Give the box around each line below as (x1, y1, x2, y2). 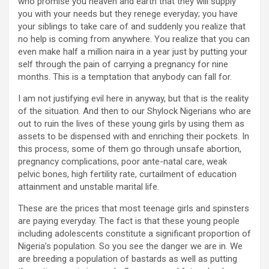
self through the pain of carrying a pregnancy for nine (18, 59, 228, 70)
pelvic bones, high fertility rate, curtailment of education (18, 169, 237, 180)
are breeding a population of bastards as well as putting (18, 253, 237, 265)
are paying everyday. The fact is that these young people (18, 216, 240, 227)
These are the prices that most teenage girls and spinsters (18, 203, 249, 214)
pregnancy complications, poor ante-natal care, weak (18, 156, 227, 168)
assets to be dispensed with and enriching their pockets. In (18, 131, 249, 142)
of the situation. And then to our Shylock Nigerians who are (18, 106, 251, 117)
